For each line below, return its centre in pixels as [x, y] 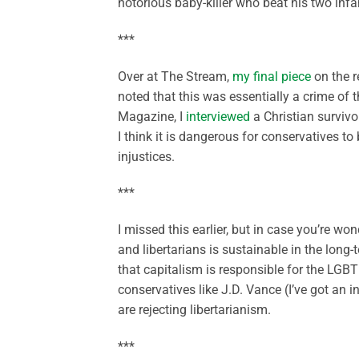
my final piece [272, 76]
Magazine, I [152, 116]
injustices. [146, 156]
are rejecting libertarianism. [194, 310]
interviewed [218, 116]
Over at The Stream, [175, 76]
